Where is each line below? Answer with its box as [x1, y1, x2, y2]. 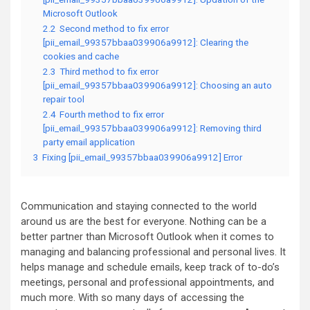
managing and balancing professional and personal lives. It [21, 246, 286, 259]
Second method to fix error [60, 23, 169, 35]
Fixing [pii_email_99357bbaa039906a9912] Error [42, 152, 242, 163]
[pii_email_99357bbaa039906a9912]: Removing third [43, 122, 262, 134]
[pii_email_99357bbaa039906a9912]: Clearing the [43, 37, 248, 48]
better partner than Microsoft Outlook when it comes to [21, 230, 274, 244]
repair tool [43, 93, 84, 105]
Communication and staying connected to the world [21, 200, 257, 213]
